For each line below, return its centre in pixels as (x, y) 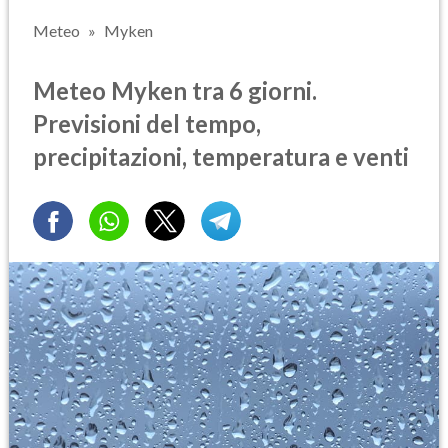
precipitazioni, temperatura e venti (221, 156)
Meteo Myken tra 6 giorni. (175, 90)
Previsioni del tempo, (147, 123)
